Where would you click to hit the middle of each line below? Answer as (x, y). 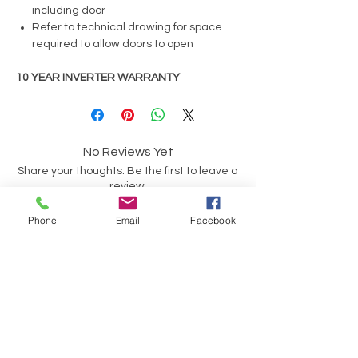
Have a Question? (128, 308)
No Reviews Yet (128, 151)
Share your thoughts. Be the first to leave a (128, 171)
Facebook (213, 220)
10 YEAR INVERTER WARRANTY (98, 77)
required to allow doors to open (113, 44)
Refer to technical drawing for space (127, 27)
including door (69, 10)
